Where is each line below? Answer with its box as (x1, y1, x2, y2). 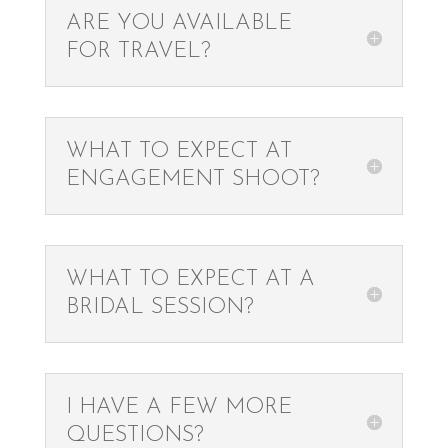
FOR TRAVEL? (65, 40, 211, 63)
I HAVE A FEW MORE (65, 396, 292, 419)
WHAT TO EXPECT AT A (65, 268, 315, 291)
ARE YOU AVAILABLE (65, 12, 292, 35)
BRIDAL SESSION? (65, 296, 254, 319)
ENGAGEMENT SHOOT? (65, 168, 320, 191)
